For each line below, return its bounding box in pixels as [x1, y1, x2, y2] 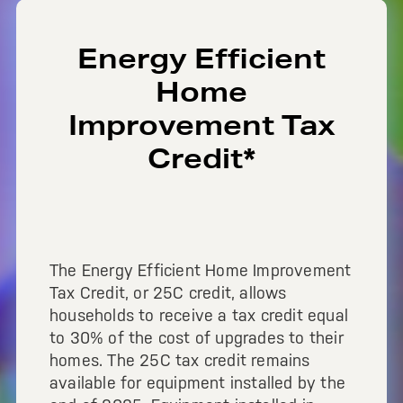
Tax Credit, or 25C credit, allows [49, 283, 287, 302]
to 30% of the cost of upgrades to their [49, 328, 344, 347]
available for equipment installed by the [49, 373, 346, 392]
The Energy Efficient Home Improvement [49, 261, 352, 280]
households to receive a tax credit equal [49, 306, 349, 325]
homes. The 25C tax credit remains [49, 351, 310, 370]
